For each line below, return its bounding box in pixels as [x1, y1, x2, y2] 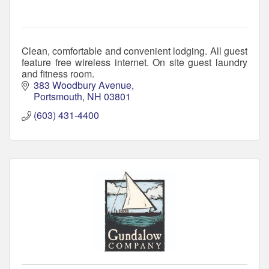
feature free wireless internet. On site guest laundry [22, 55, 247, 69]
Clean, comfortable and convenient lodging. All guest [22, 43, 247, 58]
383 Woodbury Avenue [34, 77, 131, 92]
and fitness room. [22, 66, 94, 80]
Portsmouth [34, 89, 82, 103]
